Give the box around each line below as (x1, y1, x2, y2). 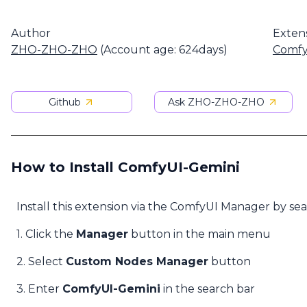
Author (11, 27, 51, 40)
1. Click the (16, 228, 76, 241)
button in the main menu (128, 228, 271, 241)
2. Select (16, 255, 66, 268)
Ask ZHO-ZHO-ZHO (168, 96, 265, 108)
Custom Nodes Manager (66, 255, 208, 268)
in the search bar (160, 282, 255, 295)
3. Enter (16, 282, 62, 295)
